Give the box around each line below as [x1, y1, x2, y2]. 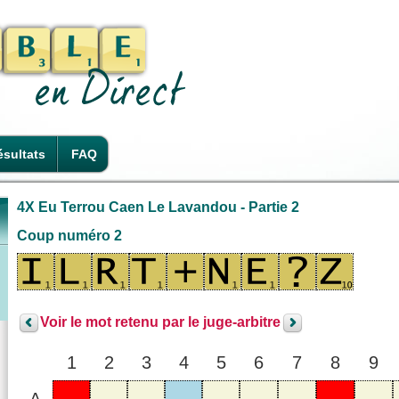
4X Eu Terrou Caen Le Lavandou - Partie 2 [17, 199, 299, 215]
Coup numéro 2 [17, 227, 122, 243]
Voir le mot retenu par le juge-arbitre [40, 314, 281, 330]
